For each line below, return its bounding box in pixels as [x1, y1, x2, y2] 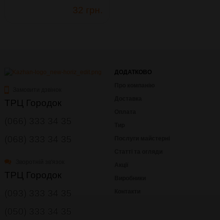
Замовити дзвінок [11, 86, 62, 93]
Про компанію [114, 82, 155, 89]
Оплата [114, 108, 136, 115]
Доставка [114, 95, 142, 102]
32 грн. [73, 4, 103, 15]
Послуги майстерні [114, 135, 170, 142]
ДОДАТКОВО [114, 68, 152, 76]
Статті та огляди [114, 148, 163, 155]
